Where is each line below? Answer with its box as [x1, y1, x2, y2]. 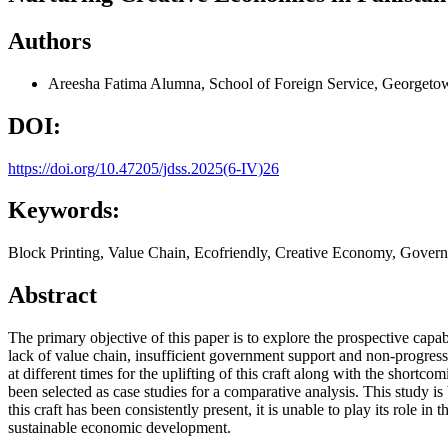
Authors [8, 27, 91, 54]
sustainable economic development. [8, 419, 231, 437]
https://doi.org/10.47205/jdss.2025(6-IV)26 [8, 159, 279, 177]
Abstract [8, 282, 97, 309]
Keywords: [8, 197, 120, 224]
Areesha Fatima [48, 74, 150, 92]
